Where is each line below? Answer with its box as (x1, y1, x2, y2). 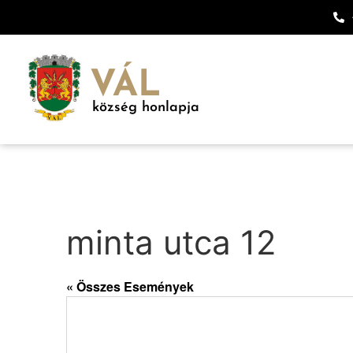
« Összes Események (66, 277, 194, 295)
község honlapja (92, 100, 199, 115)
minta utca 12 (66, 222, 276, 262)
